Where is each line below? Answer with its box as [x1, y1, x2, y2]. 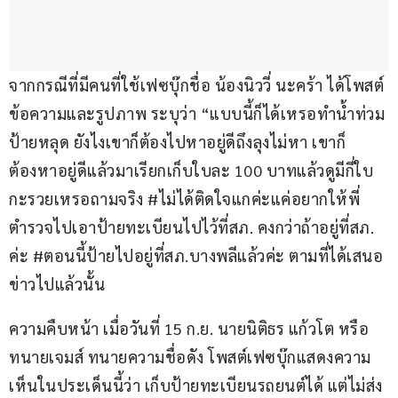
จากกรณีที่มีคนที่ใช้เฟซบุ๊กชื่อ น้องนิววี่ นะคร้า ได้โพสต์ [9, 75, 384, 96]
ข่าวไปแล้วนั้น [9, 274, 105, 295]
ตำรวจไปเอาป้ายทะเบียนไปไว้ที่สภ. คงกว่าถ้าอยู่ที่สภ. [9, 217, 378, 238]
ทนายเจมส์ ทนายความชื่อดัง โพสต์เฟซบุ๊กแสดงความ [9, 346, 371, 368]
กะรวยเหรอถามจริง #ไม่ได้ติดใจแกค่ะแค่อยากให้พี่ [9, 188, 360, 210]
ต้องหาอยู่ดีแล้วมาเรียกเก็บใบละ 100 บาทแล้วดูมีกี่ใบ [9, 160, 373, 181]
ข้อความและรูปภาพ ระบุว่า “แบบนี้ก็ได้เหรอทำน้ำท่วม [9, 103, 385, 124]
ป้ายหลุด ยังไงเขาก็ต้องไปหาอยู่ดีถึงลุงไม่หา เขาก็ [9, 131, 346, 153]
